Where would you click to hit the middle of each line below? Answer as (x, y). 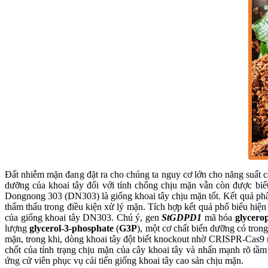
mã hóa (218, 218)
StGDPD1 (182, 218)
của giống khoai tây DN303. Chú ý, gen (83, 218)
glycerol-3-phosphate (71, 229)
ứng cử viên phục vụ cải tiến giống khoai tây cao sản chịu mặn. (124, 261)
